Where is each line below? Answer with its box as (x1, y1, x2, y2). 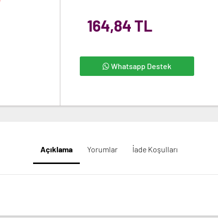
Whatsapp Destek (109, 61, 171, 71)
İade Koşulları (132, 145, 178, 154)
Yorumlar (87, 145, 118, 154)
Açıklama (40, 145, 73, 154)
